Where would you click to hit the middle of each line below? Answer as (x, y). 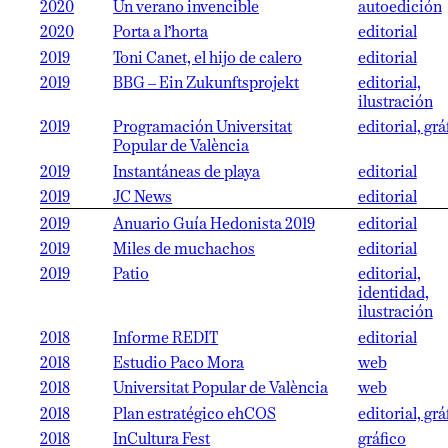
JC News (143, 198)
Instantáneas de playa (187, 172)
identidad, (393, 294)
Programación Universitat (203, 128)
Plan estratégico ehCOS (195, 414)
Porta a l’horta (161, 33)
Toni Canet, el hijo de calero (208, 58)
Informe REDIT (166, 338)
